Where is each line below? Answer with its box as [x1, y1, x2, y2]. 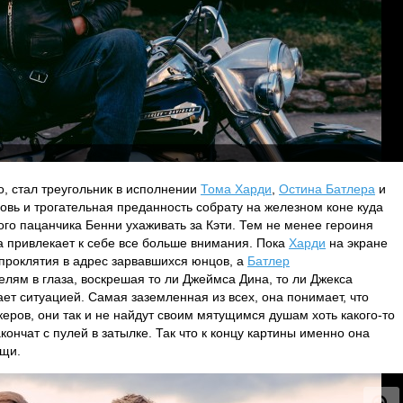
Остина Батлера [279, 182, 375, 196]
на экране [326, 236, 388, 250]
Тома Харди [201, 182, 272, 196]
